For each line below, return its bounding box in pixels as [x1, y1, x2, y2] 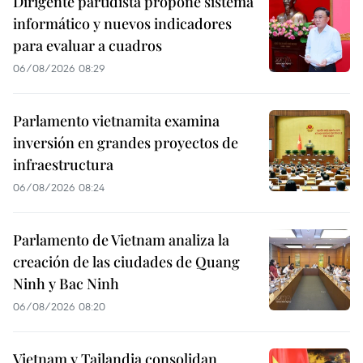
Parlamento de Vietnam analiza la [13, 229, 229, 250]
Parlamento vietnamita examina [13, 110, 220, 130]
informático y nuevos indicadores [13, 13, 232, 33]
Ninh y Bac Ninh [13, 273, 119, 293]
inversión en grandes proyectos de [13, 132, 238, 152]
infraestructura [13, 154, 113, 174]
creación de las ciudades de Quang [13, 251, 240, 271]
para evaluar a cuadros [13, 35, 162, 55]
